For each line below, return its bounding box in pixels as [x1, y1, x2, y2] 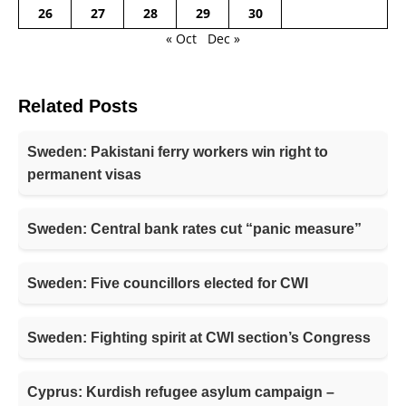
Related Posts [18, 96, 138, 117]
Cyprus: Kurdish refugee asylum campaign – [27, 384, 334, 401]
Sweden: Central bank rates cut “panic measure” [27, 221, 362, 237]
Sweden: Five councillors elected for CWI [27, 275, 308, 292]
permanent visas [27, 167, 141, 183]
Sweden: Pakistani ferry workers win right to [27, 144, 328, 160]
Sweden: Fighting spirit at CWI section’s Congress [27, 330, 371, 346]
